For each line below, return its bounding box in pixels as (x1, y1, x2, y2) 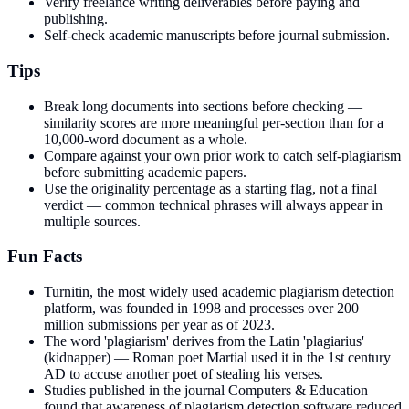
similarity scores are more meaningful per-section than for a (44, 114, 383, 131)
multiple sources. (44, 213, 141, 229)
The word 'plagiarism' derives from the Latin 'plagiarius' (44, 333, 364, 350)
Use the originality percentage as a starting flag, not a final (44, 180, 377, 196)
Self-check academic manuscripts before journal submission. (44, 27, 390, 44)
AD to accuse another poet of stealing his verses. (44, 366, 323, 383)
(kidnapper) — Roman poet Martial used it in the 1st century (44, 350, 391, 366)
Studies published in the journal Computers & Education (44, 383, 368, 399)
